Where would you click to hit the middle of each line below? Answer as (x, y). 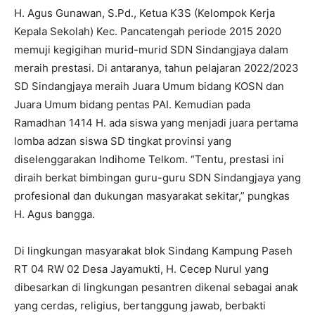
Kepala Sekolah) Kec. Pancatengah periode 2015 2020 (148, 31)
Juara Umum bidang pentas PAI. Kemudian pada (132, 104)
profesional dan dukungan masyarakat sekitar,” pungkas (152, 195)
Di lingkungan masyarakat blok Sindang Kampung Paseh (153, 250)
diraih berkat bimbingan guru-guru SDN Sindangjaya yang (157, 177)
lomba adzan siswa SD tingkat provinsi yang (123, 141)
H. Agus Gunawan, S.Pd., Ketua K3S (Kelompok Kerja (144, 13)
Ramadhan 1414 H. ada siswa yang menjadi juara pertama (156, 122)
